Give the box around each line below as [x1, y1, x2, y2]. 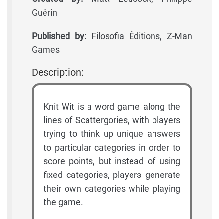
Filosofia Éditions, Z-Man [86, 31, 192, 42]
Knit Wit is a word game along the [44, 101, 180, 112]
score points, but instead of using [44, 156, 180, 167]
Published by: [32, 31, 87, 42]
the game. [44, 197, 83, 208]
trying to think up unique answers [44, 129, 180, 139]
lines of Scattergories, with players [44, 115, 180, 126]
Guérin [32, 7, 57, 18]
